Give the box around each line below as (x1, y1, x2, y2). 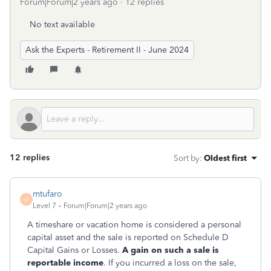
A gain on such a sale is (122, 245, 219, 255)
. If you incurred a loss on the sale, (103, 258, 237, 268)
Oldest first (204, 153, 247, 163)
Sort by (174, 153, 200, 163)
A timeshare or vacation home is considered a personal (27, 220, 241, 230)
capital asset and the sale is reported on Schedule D (27, 232, 229, 243)
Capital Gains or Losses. (27, 245, 122, 255)
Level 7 (33, 201, 56, 210)
